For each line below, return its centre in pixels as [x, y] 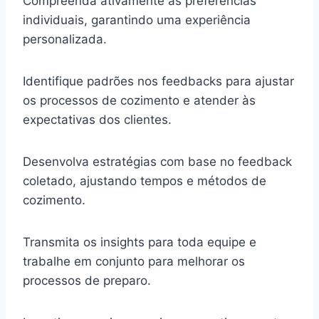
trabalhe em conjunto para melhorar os [134, 261]
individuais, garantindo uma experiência [137, 20]
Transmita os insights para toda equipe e [140, 242]
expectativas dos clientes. [97, 119]
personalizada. [65, 39]
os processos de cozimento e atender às [139, 100]
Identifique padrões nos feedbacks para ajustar [158, 81]
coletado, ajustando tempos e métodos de [145, 181]
